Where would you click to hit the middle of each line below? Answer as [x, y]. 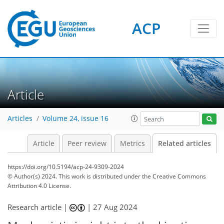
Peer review [87, 143]
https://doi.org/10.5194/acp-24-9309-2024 [66, 167]
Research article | [38, 207]
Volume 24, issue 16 [75, 119]
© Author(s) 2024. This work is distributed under [75, 176]
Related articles [184, 143]
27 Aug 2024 [115, 207]
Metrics [132, 143]
